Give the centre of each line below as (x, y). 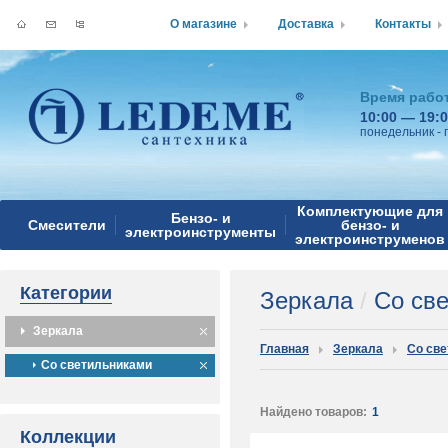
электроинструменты (200, 232)
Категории (66, 293)
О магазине (203, 24)
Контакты (403, 24)
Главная (284, 349)
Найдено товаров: (313, 412)
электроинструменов (370, 239)
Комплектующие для (370, 211)
